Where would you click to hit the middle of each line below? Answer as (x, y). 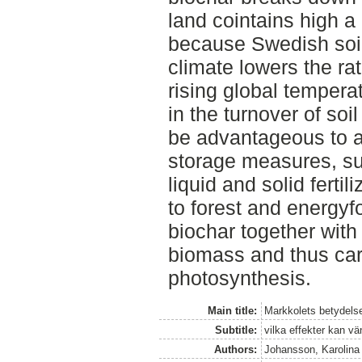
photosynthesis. (239, 278)
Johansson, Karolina (312, 349)
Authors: (235, 349)
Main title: (232, 310)
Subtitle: (236, 330)
